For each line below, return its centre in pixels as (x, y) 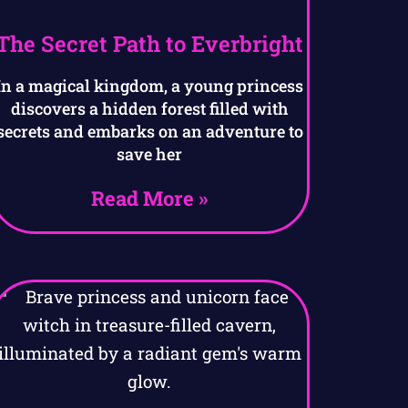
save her (150, 154)
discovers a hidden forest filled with (149, 109)
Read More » (150, 199)
